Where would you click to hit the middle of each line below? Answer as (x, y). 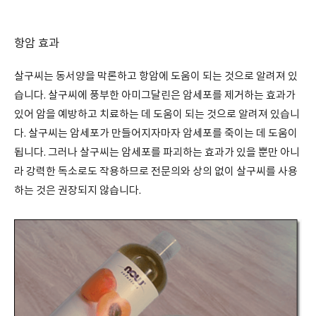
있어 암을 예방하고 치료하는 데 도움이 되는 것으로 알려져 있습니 (157, 115)
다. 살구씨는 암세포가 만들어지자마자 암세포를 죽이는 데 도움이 (156, 134)
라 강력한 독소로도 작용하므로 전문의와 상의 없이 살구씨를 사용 (156, 172)
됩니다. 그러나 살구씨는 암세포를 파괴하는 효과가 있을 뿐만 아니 (157, 153)
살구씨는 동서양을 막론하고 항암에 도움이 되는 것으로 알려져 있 (156, 77)
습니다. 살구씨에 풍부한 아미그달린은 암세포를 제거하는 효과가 (155, 96)
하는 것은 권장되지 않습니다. (78, 191)
